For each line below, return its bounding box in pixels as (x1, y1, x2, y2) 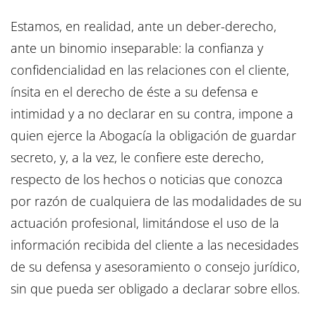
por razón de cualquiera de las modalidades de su (11, 193, 302, 210)
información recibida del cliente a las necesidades (11, 236, 298, 254)
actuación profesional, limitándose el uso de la (11, 214, 279, 232)
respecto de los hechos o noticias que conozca (11, 171, 283, 188)
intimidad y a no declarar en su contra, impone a (11, 105, 293, 123)
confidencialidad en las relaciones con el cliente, (11, 61, 289, 79)
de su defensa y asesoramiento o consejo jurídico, (11, 258, 300, 276)
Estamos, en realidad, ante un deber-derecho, (11, 18, 276, 35)
